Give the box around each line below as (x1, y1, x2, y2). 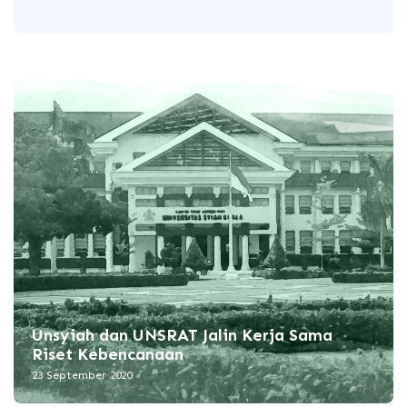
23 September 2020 (32, 369, 132, 382)
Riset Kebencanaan (32, 344, 184, 365)
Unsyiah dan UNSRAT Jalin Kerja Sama (32, 325, 333, 346)
